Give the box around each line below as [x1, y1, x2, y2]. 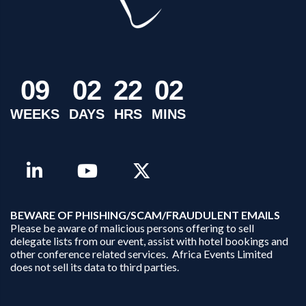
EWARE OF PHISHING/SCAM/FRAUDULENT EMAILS [18, 208, 280, 222]
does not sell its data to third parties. [10, 260, 179, 274]
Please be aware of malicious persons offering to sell [10, 221, 254, 235]
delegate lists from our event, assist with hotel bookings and [10, 234, 288, 248]
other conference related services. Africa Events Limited [10, 247, 273, 261]
